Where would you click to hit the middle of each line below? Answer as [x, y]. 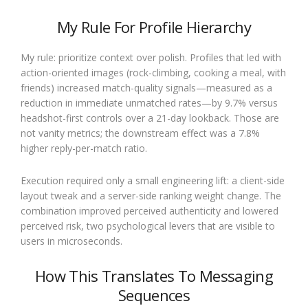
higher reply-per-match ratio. [84, 148]
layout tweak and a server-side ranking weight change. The [151, 195]
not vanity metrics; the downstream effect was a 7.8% [140, 133]
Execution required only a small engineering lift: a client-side [153, 180]
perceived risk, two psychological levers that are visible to [148, 225]
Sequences [154, 295]
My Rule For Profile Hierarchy [154, 26]
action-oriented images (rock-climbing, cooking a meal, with [153, 72]
